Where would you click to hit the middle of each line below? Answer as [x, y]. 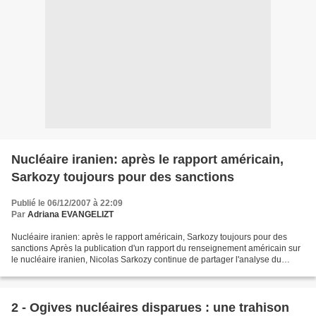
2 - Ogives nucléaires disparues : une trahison [150, 308]
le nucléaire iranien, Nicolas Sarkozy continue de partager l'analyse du [146, 260]
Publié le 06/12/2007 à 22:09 [67, 203]
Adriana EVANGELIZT [71, 214]
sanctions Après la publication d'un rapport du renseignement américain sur [156, 248]
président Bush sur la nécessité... [74, 271]
